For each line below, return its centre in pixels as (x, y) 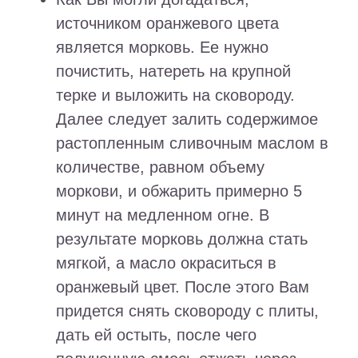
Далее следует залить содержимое (187, 119)
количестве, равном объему (160, 167)
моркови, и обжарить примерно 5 (179, 191)
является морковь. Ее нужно (162, 48)
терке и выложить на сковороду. (175, 95)
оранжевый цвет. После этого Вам (183, 287)
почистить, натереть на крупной (173, 72)
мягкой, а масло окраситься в (166, 263)
